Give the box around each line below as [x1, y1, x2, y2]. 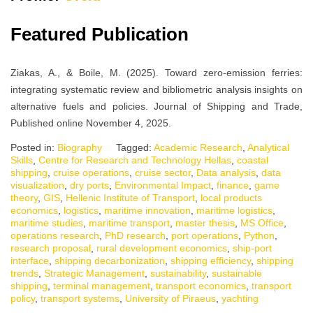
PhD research [105, 230, 166, 242]
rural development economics [96, 242, 227, 254]
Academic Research [154, 142, 242, 154]
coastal [237, 154, 268, 166]
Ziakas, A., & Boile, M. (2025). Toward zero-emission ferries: [10, 67, 303, 79]
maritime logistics [196, 205, 272, 217]
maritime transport [89, 217, 170, 229]
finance [217, 180, 249, 191]
